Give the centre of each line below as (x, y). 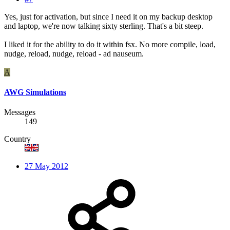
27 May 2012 (46, 166)
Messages (20, 112)
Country (17, 139)
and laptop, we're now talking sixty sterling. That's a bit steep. (104, 26)
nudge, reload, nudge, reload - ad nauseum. (74, 53)
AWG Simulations (35, 92)
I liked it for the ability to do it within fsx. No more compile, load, (110, 44)
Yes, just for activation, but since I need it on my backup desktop (108, 16)
